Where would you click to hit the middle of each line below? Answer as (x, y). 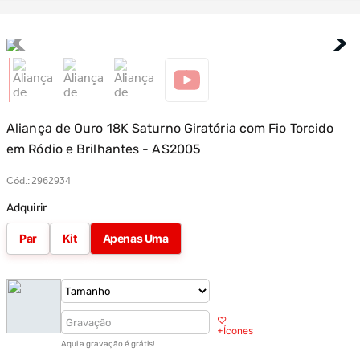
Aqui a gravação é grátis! (108, 344)
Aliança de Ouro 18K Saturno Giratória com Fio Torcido (170, 128)
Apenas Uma (135, 238)
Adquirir (27, 208)
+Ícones (235, 330)
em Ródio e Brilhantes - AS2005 (104, 149)
